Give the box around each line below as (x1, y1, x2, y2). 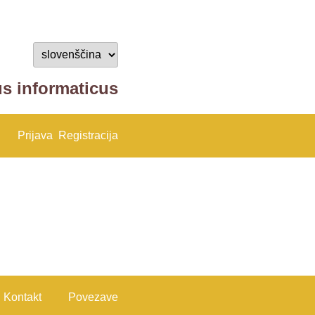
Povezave (68, 291, 118, 304)
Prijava (18, 129, 53, 141)
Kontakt (4, 291, 41, 304)
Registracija (58, 129, 118, 141)
